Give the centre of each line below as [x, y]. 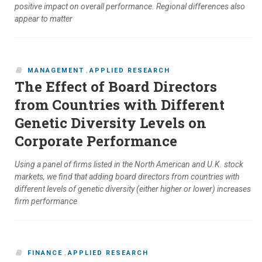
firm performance [46, 201]
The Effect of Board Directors [116, 87]
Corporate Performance [96, 141]
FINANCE [45, 253]
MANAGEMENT [56, 71]
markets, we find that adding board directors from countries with [127, 177]
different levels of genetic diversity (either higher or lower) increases [133, 189]
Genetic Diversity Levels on [111, 123]
